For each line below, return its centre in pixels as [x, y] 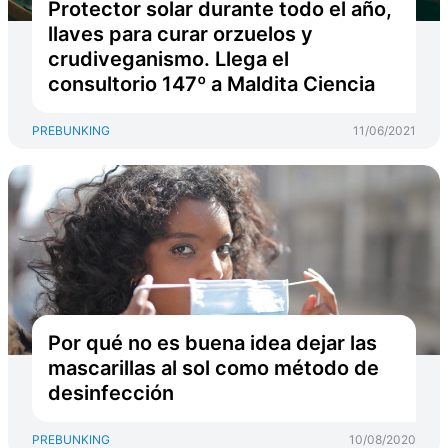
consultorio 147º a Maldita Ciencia [211, 84]
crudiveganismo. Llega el [168, 59]
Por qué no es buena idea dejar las [212, 343]
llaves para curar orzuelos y [180, 34]
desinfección [111, 393]
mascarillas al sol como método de [213, 368]
